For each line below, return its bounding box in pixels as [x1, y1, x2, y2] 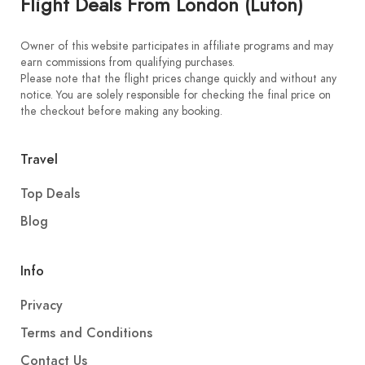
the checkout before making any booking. [20, 103, 222, 119]
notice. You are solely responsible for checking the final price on [20, 87, 331, 103]
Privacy [20, 297, 63, 314]
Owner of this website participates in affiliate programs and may [20, 38, 333, 54]
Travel [20, 151, 58, 169]
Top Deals [20, 185, 80, 203]
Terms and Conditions [20, 324, 152, 342]
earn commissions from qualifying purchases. [20, 55, 235, 70]
